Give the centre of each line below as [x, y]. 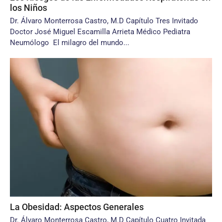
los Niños [28, 8]
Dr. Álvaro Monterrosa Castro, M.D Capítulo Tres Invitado [104, 21]
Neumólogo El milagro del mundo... [70, 43]
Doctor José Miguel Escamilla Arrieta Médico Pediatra [100, 32]
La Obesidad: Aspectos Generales [77, 207]
